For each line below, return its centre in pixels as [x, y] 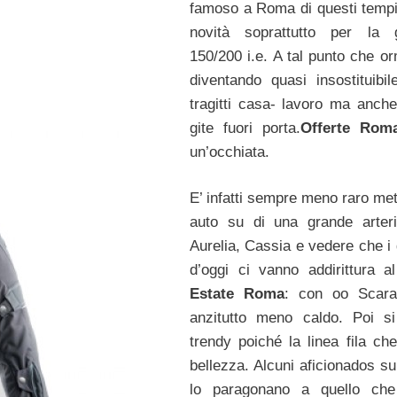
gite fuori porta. [245, 128]
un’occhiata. [229, 152]
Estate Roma [237, 294]
